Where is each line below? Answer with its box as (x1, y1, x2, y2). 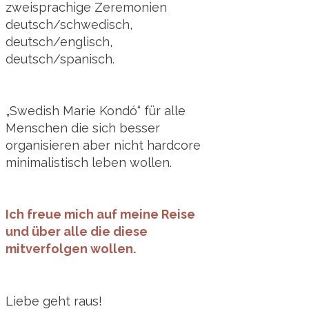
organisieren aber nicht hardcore (6, 137, 201, 152)
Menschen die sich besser (6, 120, 160, 135)
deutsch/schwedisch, (6, 17, 132, 32)
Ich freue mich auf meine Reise (6, 207, 195, 222)
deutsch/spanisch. (6, 51, 114, 66)
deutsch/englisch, (6, 34, 112, 49)
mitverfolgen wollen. (6, 241, 136, 257)
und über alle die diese (6, 224, 148, 239)
